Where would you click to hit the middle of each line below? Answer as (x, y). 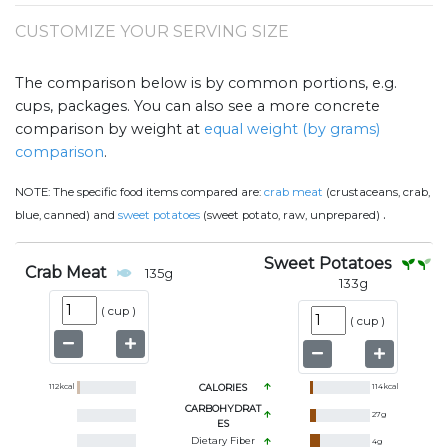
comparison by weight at (109, 129)
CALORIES (223, 388)
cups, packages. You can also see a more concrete (197, 106)
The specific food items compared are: (158, 192)
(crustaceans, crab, (376, 192)
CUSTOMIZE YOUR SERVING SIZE (152, 32)
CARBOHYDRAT (223, 409)
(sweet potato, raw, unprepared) (291, 215)
